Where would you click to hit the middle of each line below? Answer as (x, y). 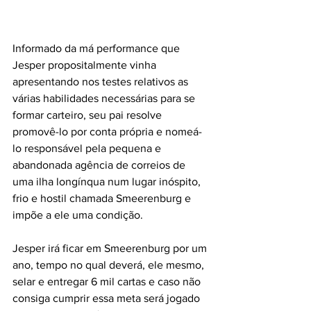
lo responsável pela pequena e (88, 148)
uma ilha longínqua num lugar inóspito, (108, 181)
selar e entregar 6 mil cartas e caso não (108, 281)
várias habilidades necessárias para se (105, 98)
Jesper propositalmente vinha (86, 65)
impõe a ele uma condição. (78, 215)
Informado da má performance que (98, 48)
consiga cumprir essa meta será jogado (108, 298)
